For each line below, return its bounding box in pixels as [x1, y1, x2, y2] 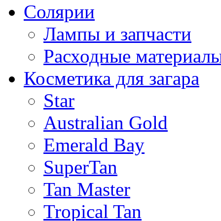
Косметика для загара [24, 67, 199, 89]
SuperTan [43, 156, 117, 178]
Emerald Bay [43, 134, 145, 155]
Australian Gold [43, 111, 168, 133]
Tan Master [43, 178, 130, 200]
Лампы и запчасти [43, 23, 191, 44]
